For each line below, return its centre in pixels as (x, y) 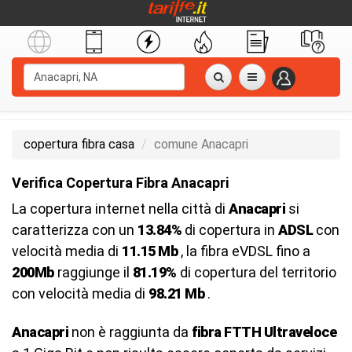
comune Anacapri (201, 144)
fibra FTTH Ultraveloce (264, 332)
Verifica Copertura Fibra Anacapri (120, 183)
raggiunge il (93, 272)
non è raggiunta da (130, 332)
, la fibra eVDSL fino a (244, 251)
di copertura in (230, 230)
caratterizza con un (75, 230)
